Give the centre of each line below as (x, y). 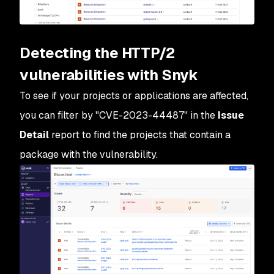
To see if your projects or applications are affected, (134, 96)
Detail (34, 135)
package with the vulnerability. (89, 154)
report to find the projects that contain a (140, 135)
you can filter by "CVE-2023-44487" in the (119, 115)
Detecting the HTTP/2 (98, 53)
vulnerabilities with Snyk (109, 75)
